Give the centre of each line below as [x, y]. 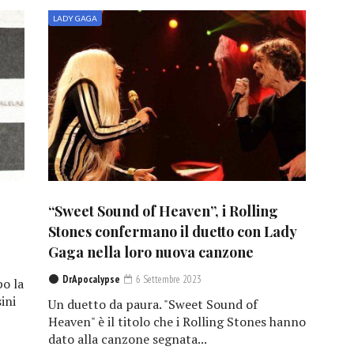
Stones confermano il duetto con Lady [172, 232]
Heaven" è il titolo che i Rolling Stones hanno [177, 322]
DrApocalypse [91, 280]
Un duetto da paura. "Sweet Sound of [153, 305]
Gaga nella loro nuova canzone [151, 252]
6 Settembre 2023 [167, 280]
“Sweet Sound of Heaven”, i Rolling [163, 211]
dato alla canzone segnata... [127, 339]
